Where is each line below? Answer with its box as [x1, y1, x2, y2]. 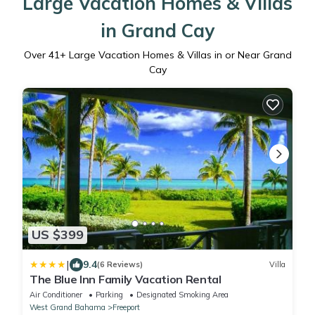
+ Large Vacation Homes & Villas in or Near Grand [59, 48, 292, 61]
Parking [96, 289, 123, 300]
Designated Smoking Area [136, 289, 229, 300]
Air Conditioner [30, 289, 82, 300]
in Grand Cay [101, 18, 214, 42]
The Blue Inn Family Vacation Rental [30, 271, 221, 286]
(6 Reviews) [97, 259, 143, 270]
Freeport [112, 302, 140, 312]
